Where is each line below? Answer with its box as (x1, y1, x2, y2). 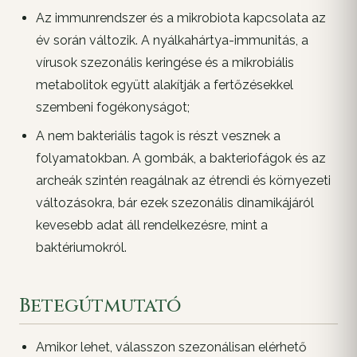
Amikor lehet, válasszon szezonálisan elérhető (35, 339, 307, 355)
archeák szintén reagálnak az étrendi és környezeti (35, 173, 331, 189)
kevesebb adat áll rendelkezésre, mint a (35, 218, 268, 233)
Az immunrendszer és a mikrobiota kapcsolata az (35, 10, 326, 26)
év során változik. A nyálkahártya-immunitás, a (35, 33, 308, 49)
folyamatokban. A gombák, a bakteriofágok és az (35, 151, 326, 167)
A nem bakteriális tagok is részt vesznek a (35, 128, 280, 144)
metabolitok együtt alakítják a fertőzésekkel (35, 77, 293, 93)
